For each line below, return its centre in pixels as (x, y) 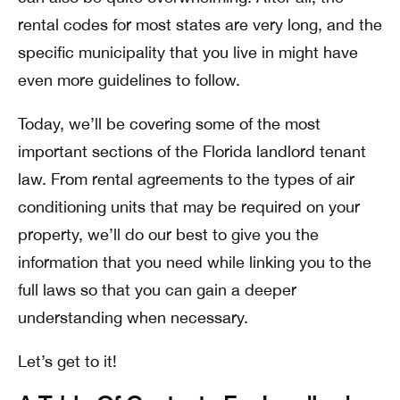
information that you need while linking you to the (195, 262)
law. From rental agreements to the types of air (186, 179)
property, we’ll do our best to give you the (168, 234)
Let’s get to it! (67, 361)
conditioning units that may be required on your (189, 207)
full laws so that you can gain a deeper (157, 290)
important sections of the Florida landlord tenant (192, 151)
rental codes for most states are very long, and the (200, 25)
